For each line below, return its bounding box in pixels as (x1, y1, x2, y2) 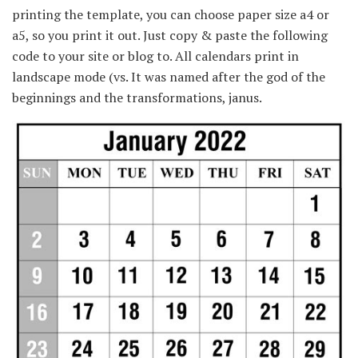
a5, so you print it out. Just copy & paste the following (12, 26, 328, 44)
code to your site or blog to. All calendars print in (12, 46, 299, 65)
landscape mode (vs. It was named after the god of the (12, 67, 325, 86)
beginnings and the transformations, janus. (12, 88, 262, 106)
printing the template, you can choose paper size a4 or (12, 5, 329, 23)
